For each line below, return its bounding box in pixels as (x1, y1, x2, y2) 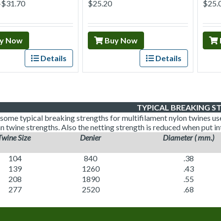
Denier (80, 132, 101, 142)
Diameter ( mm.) (163, 132, 214, 142)
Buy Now (103, 35, 138, 45)
